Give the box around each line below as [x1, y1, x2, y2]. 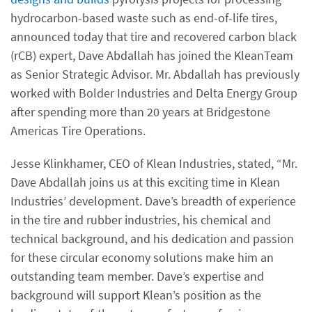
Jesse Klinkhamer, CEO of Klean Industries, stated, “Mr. [10, 155, 297, 171]
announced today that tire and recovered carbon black [10, 29, 297, 45]
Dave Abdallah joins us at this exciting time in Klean [10, 174, 280, 190]
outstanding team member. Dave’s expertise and [10, 268, 264, 284]
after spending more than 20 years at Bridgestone [10, 104, 270, 120]
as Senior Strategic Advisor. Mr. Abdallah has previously [10, 66, 299, 82]
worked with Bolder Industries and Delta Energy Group [10, 85, 297, 101]
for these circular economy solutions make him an [10, 249, 274, 265]
